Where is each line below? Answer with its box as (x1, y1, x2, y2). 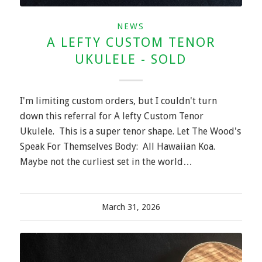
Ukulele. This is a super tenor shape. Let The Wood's (19, 125, 241, 137)
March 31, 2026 (101, 202, 160, 212)
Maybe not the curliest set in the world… (19, 156, 192, 167)
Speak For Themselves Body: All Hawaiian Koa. (19, 140, 218, 152)
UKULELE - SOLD (75, 51, 187, 67)
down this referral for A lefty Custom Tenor (19, 110, 204, 122)
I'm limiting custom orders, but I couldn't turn (19, 95, 217, 106)
